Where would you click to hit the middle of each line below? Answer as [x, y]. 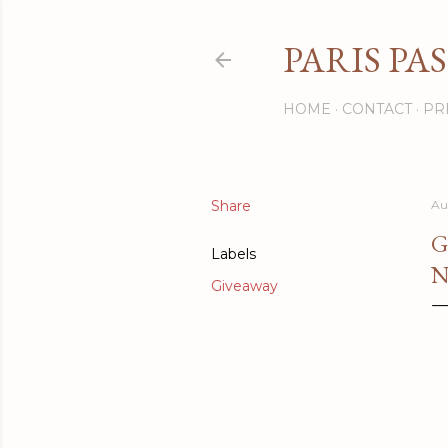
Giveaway [244, 286]
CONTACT [377, 109]
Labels [233, 254]
